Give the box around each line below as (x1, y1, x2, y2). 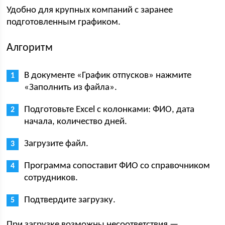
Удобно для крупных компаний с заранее (7, 6, 173, 15)
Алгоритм (7, 42, 53, 54)
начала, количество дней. (24, 117, 128, 127)
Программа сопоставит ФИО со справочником (24, 161, 210, 171)
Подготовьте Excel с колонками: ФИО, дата (24, 105, 195, 115)
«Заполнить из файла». (24, 83, 118, 92)
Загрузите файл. (24, 139, 89, 149)
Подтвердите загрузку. (24, 195, 116, 205)
